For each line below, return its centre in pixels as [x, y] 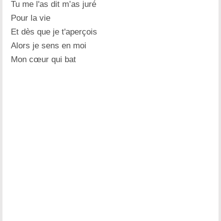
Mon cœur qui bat [44, 59]
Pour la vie [31, 18]
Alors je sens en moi [49, 45]
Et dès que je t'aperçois [54, 32]
